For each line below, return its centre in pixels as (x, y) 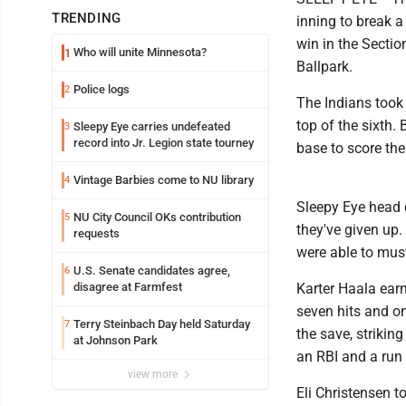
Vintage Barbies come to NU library (164, 180)
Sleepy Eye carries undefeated (152, 126)
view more (154, 374)
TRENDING (87, 18)
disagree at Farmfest (128, 287)
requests (97, 233)
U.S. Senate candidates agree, (152, 271)
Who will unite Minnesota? (140, 52)
